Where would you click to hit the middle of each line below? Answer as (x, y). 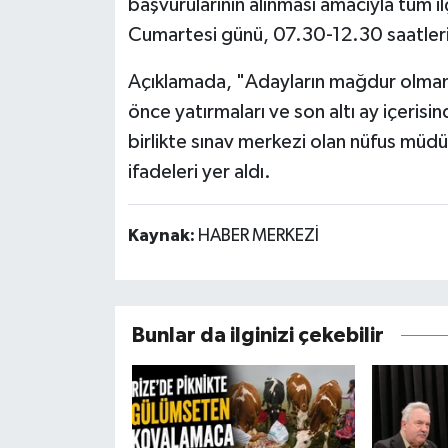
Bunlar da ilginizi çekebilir (257, 335)
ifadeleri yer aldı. (199, 172)
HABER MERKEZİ (258, 236)
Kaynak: (162, 236)
